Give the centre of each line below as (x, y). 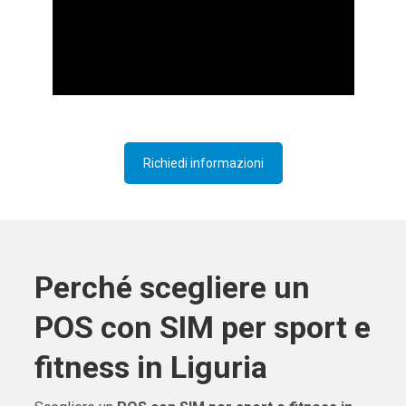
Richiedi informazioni (203, 164)
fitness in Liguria (150, 367)
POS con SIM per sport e (202, 328)
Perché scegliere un (172, 288)
